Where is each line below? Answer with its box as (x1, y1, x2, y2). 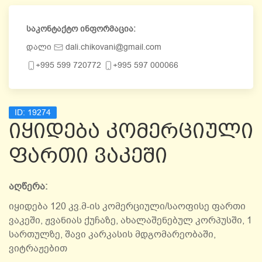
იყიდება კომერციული (9, 119, 253, 143)
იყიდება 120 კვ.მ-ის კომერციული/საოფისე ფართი (9, 200, 246, 213)
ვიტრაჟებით (9, 242, 67, 255)
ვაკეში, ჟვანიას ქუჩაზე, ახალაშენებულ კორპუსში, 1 (9, 214, 252, 227)
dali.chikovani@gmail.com (63, 42, 161, 53)
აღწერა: (9, 180, 47, 193)
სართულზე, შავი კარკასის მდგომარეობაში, (9, 228, 216, 241)
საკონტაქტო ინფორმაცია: (26, 23, 136, 35)
